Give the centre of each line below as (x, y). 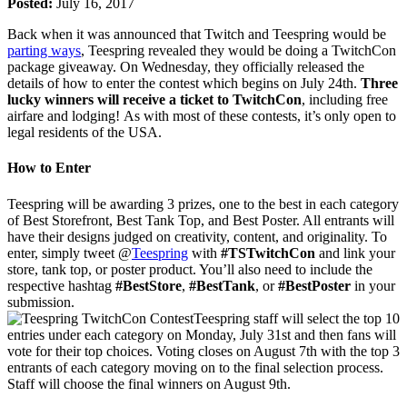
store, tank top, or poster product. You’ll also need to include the (190, 269)
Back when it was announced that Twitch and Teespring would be (197, 35)
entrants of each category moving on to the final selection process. (195, 367)
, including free (345, 100)
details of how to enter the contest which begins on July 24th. (184, 84)
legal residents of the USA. (84, 133)
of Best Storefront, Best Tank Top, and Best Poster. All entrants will (201, 220)
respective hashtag (61, 285)
